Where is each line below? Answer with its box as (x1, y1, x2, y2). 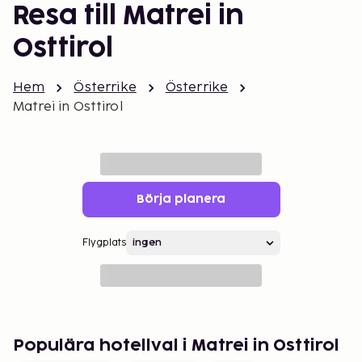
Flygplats (82, 237, 126, 249)
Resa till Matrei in (13, 4, 244, 29)
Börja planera (137, 194, 225, 204)
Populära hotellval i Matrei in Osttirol (13, 338, 339, 354)
